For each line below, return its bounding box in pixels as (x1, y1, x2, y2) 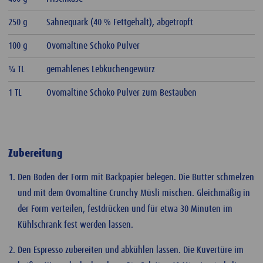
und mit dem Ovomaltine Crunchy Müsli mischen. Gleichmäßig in (18, 188, 250, 198)
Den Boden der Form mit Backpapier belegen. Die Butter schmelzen (18, 172, 254, 182)
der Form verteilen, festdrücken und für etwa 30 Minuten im (18, 204, 232, 214)
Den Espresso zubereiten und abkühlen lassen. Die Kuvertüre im (18, 245, 244, 255)
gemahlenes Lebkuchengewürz (46, 64, 156, 74)
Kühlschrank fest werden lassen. (18, 220, 133, 230)
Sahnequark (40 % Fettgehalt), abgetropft (46, 17, 194, 27)
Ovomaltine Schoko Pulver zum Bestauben (46, 87, 197, 97)
